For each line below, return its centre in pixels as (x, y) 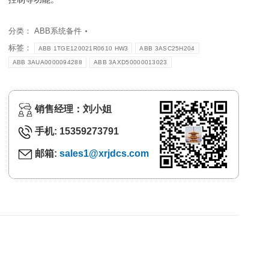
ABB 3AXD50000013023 (130, 62)
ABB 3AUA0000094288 (47, 62)
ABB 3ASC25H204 (167, 48)
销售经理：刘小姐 (72, 109)
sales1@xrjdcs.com (104, 153)
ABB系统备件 (58, 31)
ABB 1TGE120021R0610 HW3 (83, 48)
